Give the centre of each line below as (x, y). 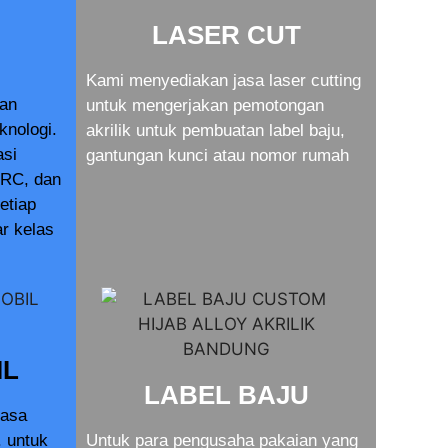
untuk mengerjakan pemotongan (205, 105)
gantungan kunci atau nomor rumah (217, 155)
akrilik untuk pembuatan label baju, (215, 130)
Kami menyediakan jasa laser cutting (223, 80)
